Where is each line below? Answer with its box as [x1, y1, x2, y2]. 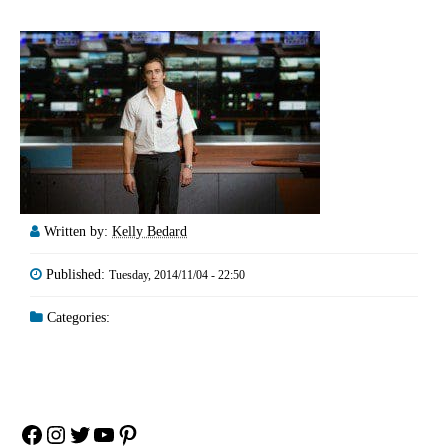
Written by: [44, 223, 112, 239]
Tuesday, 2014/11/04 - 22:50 [109, 267, 245, 282]
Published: [46, 266, 109, 282]
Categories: [43, 309, 110, 325]
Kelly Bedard [112, 223, 187, 239]
